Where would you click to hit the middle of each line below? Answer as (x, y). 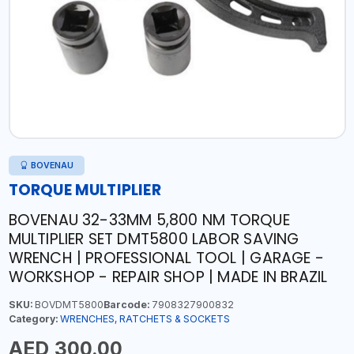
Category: (33, 319)
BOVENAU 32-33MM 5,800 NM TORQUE (149, 220)
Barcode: (126, 305)
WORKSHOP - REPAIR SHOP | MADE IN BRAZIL (168, 277)
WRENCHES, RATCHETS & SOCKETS (145, 319)
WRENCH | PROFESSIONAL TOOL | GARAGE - (166, 258)
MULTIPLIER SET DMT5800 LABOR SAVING (154, 239)
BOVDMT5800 (68, 305)
